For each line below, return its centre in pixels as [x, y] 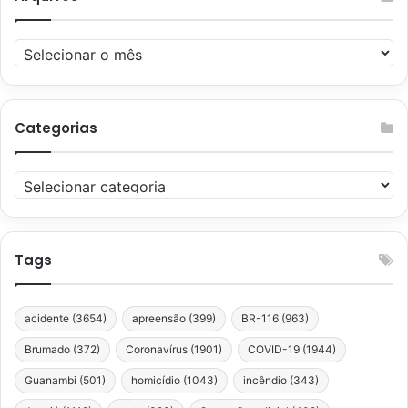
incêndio [265, 380]
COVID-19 [274, 349]
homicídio [156, 380]
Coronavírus [157, 349]
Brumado [47, 349]
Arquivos [39, 47]
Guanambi [51, 380]
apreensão [159, 318]
